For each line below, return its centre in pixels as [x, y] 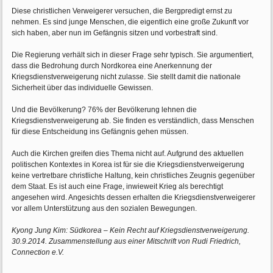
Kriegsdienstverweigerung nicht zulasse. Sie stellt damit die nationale [126, 77]
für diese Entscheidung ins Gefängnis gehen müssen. [100, 132]
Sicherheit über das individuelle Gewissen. [83, 88]
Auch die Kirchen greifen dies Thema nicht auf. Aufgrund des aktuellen [128, 154]
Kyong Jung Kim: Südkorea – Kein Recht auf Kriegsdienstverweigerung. [131, 231]
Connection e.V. [38, 253]
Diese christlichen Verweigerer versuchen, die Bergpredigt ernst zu [122, 11]
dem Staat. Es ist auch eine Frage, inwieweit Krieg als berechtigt [118, 187]
